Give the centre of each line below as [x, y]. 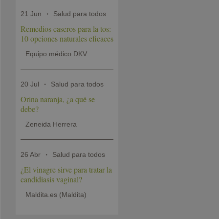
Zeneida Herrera [51, 124]
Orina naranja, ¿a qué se [57, 99]
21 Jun [31, 14]
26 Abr [30, 155]
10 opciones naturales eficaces [67, 39]
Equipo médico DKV [56, 54]
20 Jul [30, 84]
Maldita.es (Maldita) [56, 195]
